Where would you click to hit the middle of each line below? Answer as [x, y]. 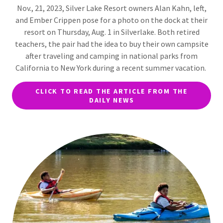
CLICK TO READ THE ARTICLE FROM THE [111, 91]
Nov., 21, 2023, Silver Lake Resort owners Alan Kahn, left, [111, 8]
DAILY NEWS [111, 100]
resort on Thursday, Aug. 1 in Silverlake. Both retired [111, 32]
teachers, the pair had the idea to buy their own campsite [111, 44]
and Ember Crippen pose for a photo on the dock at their [111, 20]
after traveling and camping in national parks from [111, 56]
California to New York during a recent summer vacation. [111, 67]
